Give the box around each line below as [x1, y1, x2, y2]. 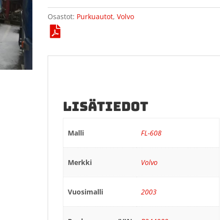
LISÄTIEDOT [63, 98, 149, 115]
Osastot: [48, 12, 77, 21]
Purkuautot [77, 12, 113, 21]
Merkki [67, 158, 92, 167]
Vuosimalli [67, 187, 103, 196]
